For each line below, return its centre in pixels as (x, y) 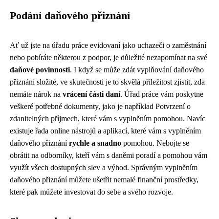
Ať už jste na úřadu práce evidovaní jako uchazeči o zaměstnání (108, 45)
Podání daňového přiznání (70, 16)
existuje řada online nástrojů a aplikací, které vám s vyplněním (105, 131)
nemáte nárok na (36, 94)
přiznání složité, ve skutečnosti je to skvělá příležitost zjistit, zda (107, 82)
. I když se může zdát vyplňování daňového (137, 70)
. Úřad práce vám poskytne (162, 94)
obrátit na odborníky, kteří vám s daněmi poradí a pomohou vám (109, 155)
